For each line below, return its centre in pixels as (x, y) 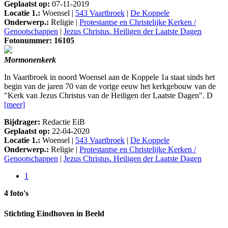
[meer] (15, 105)
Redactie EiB (63, 122)
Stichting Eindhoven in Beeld (54, 213)
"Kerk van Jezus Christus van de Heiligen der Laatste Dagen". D (108, 96)
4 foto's (16, 193)
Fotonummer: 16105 (39, 41)
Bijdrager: (22, 122)
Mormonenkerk (30, 60)
